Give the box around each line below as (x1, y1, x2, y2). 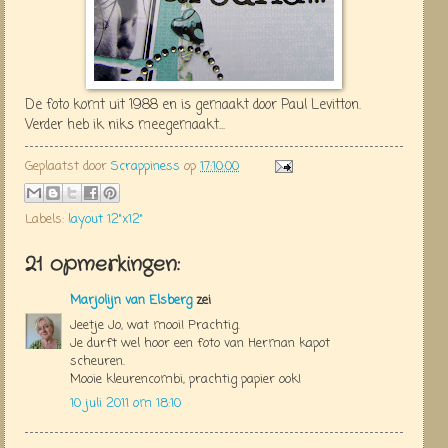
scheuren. (70, 351, 125, 371)
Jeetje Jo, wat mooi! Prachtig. (70, 315, 240, 335)
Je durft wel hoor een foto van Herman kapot (70, 333, 330, 353)
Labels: (25, 210, 68, 230)
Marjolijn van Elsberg (70, 291, 192, 311)
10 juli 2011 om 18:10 (70, 394, 181, 414)
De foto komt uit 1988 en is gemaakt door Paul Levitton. (25, 94, 361, 116)
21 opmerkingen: (25, 250, 180, 280)
